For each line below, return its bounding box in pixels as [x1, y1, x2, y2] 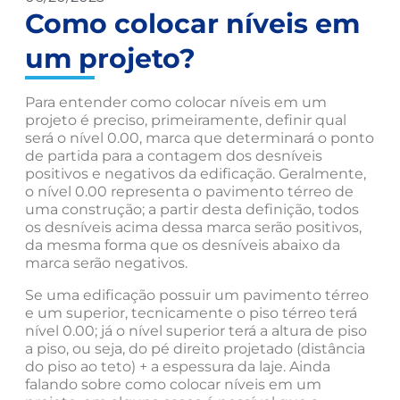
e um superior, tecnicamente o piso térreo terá [25, 304, 357, 321]
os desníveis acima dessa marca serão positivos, [25, 218, 362, 236]
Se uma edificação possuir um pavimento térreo [25, 286, 369, 304]
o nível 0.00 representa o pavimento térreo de [25, 182, 354, 200]
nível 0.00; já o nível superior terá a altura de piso [25, 321, 367, 339]
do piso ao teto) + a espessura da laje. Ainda [25, 357, 330, 375]
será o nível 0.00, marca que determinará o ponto [25, 129, 374, 146]
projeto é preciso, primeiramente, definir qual [25, 111, 346, 129]
